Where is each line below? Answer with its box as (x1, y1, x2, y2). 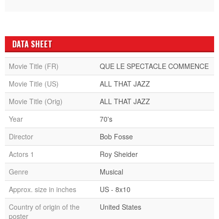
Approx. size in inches (9, 184, 76, 194)
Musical (100, 166, 123, 176)
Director (9, 131, 33, 141)
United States (100, 201, 141, 212)
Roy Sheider (100, 149, 138, 159)
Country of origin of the (9, 201, 80, 212)
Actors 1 (9, 149, 34, 159)
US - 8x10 (100, 184, 131, 194)
